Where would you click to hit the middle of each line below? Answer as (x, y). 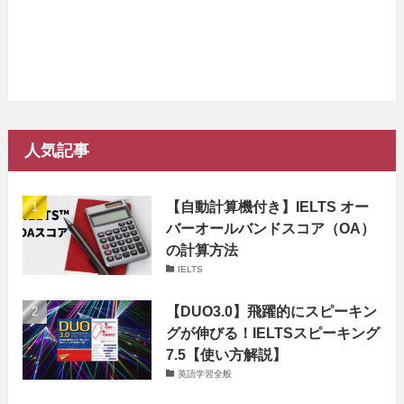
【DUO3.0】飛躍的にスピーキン (272, 311)
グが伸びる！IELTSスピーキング (273, 332)
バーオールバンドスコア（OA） (271, 228)
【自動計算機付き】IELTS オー (268, 206)
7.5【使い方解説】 (227, 354)
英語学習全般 (204, 373)
